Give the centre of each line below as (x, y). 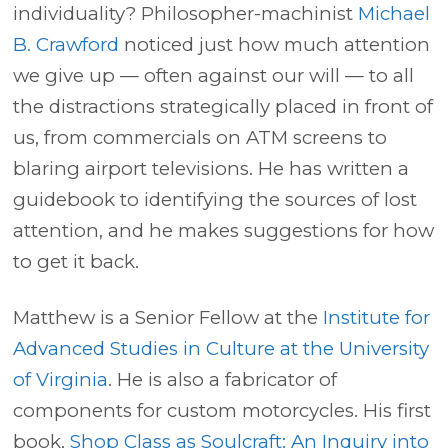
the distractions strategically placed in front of (223, 106)
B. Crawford (66, 44)
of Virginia (61, 379)
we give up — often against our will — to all (214, 75)
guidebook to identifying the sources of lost (215, 199)
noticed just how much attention (275, 44)
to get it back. (76, 261)
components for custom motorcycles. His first (222, 410)
